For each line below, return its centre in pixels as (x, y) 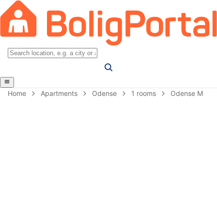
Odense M (187, 93)
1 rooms (144, 93)
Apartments (59, 93)
